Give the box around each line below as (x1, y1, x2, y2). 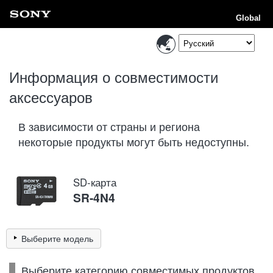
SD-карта (73, 175, 116, 190)
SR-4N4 (73, 189, 115, 206)
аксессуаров (9, 86, 93, 107)
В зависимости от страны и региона (18, 118, 200, 134)
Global (236, 13, 261, 23)
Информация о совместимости (9, 66, 218, 87)
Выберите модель (21, 232, 93, 244)
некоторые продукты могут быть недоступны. (18, 133, 249, 149)
